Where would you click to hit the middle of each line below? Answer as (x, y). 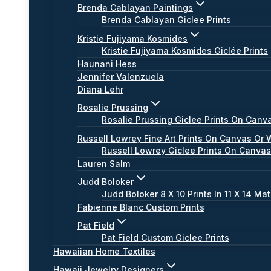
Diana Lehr (100, 89)
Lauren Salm (104, 164)
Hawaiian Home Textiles (104, 251)
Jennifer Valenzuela (121, 77)
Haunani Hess (107, 64)
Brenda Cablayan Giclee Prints (166, 20)
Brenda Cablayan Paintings (135, 8)
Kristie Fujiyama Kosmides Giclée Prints (185, 51)
